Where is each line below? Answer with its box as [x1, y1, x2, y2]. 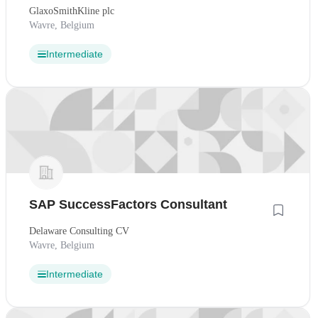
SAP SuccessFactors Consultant [29, 197, 227, 212]
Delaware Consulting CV [29, 226, 129, 237]
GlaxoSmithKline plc [29, 5, 114, 16]
